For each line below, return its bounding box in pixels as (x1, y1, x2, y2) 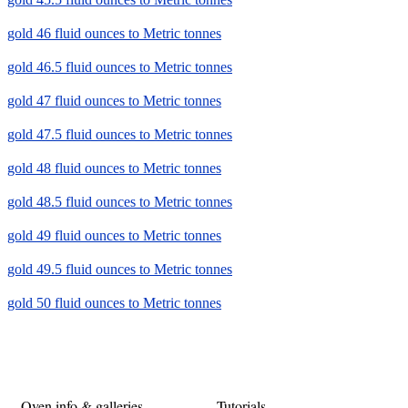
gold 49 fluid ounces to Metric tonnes (7, 228, 221, 244)
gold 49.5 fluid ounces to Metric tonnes (7, 261, 232, 278)
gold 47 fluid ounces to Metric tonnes (7, 93, 221, 109)
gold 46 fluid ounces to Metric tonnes (7, 25, 221, 42)
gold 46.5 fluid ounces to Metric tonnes (7, 59, 232, 76)
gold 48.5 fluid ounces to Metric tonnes (7, 194, 232, 210)
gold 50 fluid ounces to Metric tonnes (7, 295, 221, 311)
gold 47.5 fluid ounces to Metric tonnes (7, 127, 232, 143)
